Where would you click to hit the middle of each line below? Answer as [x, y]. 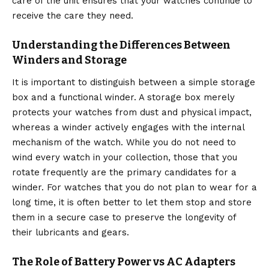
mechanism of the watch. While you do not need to [124, 142]
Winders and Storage [69, 60]
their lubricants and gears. [71, 232]
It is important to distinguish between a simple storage [134, 82]
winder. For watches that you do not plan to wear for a [134, 187]
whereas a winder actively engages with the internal [128, 127]
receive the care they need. [73, 16]
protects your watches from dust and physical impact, [132, 112]
